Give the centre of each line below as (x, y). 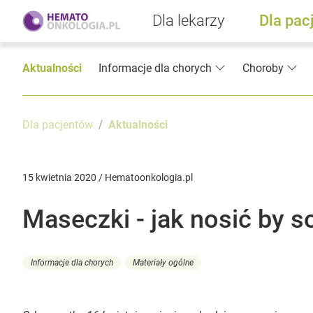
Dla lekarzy (188, 21)
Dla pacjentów (58, 125)
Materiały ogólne (163, 262)
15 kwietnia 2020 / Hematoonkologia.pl (108, 178)
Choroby (263, 68)
